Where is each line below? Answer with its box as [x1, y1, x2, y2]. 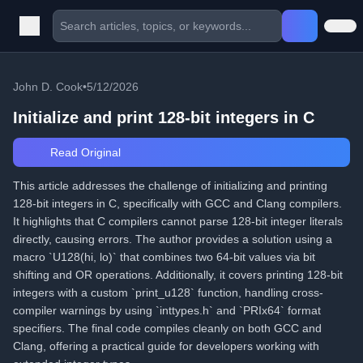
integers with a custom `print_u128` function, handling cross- [13, 286, 323, 299]
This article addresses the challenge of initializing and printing [13, 179, 327, 192]
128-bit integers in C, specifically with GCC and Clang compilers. [13, 197, 342, 210]
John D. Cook [13, 80, 83, 93]
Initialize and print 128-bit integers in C [13, 109, 314, 126]
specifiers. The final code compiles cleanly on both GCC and [13, 322, 322, 335]
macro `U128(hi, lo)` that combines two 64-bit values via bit [13, 250, 315, 263]
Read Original [46, 146, 121, 159]
